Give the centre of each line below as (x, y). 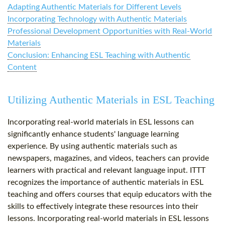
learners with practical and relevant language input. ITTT (106, 171)
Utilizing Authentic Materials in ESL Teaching (111, 100)
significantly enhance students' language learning (93, 134)
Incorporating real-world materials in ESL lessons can (101, 122)
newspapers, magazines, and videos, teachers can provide (108, 158)
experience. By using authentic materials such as (92, 146)
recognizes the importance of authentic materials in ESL (105, 183)
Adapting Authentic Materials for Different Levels (94, 7)
